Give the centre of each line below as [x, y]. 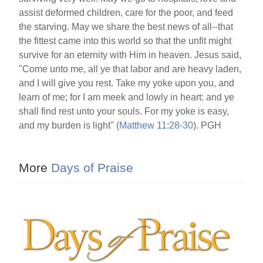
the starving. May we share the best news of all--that [126, 27]
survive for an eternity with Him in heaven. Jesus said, [130, 55]
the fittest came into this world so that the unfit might [125, 41]
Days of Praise [91, 168]
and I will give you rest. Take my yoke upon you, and [127, 83]
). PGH [208, 125]
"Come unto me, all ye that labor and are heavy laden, [130, 69]
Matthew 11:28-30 [156, 125]
